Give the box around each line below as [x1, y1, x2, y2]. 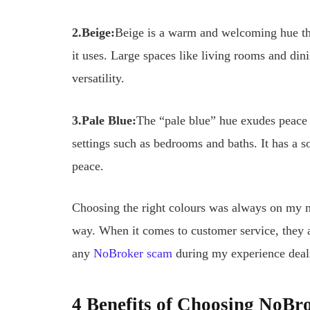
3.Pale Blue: [72, 113, 137, 127]
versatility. [72, 71, 125, 86]
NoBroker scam [93, 246, 173, 261]
